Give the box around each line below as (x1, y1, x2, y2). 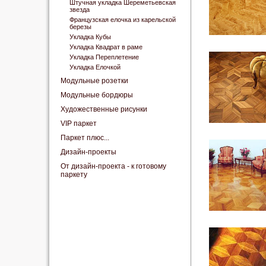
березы (69, 23, 91, 30)
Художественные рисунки (61, 105, 147, 113)
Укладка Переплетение (69, 53, 139, 61)
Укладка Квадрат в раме (69, 43, 142, 50)
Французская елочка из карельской (69, 16, 176, 23)
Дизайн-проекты (61, 148, 116, 156)
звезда (69, 6, 90, 13)
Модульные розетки (61, 77, 128, 85)
